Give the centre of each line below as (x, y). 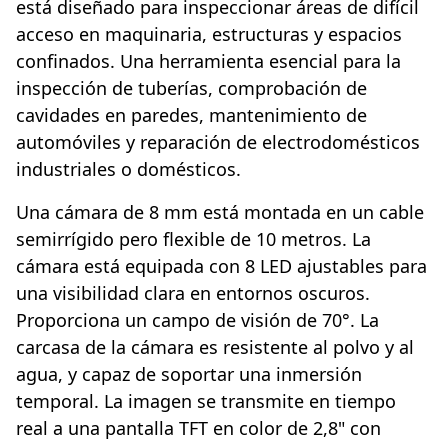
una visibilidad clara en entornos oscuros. (193, 293)
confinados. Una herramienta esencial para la (208, 61)
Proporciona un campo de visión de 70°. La (197, 320)
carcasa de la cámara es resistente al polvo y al (215, 347)
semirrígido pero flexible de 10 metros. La (193, 239)
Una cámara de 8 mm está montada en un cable (220, 212)
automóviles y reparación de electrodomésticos (218, 142)
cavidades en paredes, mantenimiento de (191, 115)
